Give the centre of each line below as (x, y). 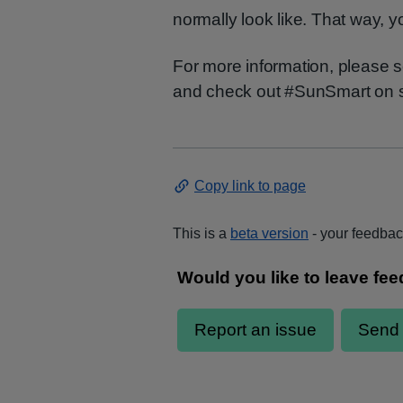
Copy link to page (250, 186)
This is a (200, 233)
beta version (269, 233)
